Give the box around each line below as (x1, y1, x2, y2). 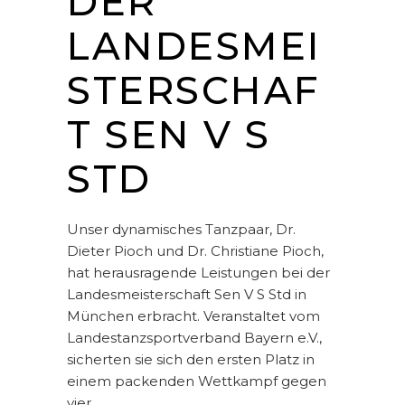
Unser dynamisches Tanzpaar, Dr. (67, 221, 296, 239)
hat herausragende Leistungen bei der (67, 264, 330, 282)
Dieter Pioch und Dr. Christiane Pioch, (67, 242, 324, 260)
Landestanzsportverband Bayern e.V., (67, 329, 322, 347)
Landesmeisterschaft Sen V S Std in (67, 286, 306, 304)
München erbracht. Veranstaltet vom (67, 307, 320, 325)
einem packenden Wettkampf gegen (67, 372, 326, 391)
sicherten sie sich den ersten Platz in (67, 351, 315, 369)
